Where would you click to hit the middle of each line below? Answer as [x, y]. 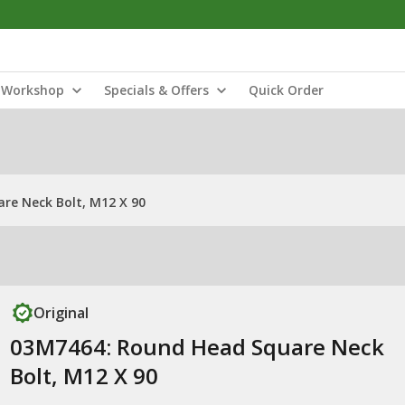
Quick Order [286, 90]
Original [61, 313]
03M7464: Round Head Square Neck [197, 347]
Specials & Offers [156, 90]
